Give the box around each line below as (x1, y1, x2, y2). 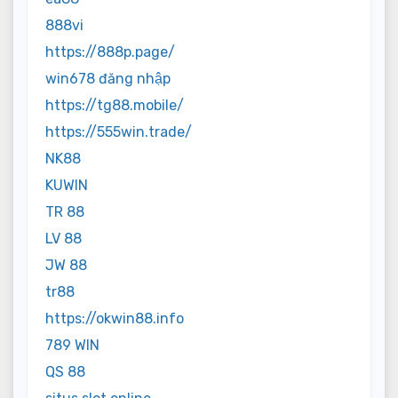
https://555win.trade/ (45, 123, 192, 140)
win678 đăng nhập (45, 69, 171, 87)
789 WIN (45, 336, 99, 354)
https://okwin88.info (45, 309, 184, 327)
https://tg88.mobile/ (45, 96, 184, 114)
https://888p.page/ (45, 43, 175, 60)
